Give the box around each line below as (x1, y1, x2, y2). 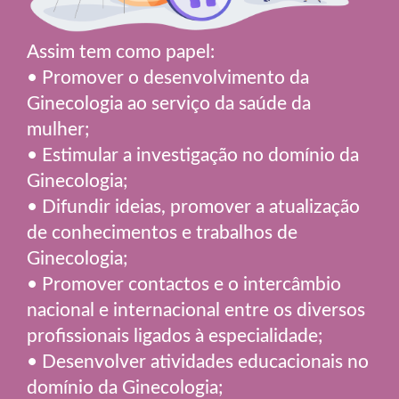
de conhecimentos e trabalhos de (27, 218, 297, 245)
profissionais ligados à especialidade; (27, 322, 323, 348)
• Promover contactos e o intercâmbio (27, 270, 341, 297)
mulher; (27, 115, 90, 142)
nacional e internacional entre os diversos (27, 296, 365, 322)
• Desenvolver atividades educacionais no (27, 347, 369, 374)
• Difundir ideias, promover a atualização (27, 192, 360, 219)
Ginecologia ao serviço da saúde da (27, 89, 311, 116)
